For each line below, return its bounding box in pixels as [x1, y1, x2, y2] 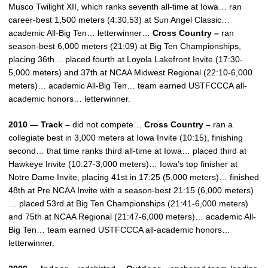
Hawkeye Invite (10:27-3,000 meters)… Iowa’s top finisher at [8, 159, 237, 169]
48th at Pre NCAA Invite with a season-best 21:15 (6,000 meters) [8, 185, 254, 195]
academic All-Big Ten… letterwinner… [8, 28, 153, 38]
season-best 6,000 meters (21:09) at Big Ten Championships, [8, 41, 241, 51]
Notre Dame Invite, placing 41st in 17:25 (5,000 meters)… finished [8, 172, 259, 182]
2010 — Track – [8, 120, 70, 129]
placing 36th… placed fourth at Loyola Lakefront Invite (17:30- [8, 54, 243, 64]
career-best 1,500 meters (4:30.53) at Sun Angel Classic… [8, 15, 230, 25]
